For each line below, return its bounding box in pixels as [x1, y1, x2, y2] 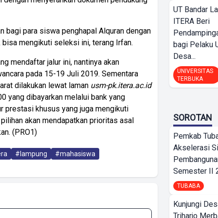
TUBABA [177, 182, 200, 189]
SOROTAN [173, 112, 212, 123]
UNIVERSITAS [177, 68, 213, 74]
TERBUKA [177, 75, 203, 82]
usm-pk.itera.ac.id [91, 81, 151, 90]
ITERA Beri [173, 17, 210, 26]
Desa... [173, 52, 196, 61]
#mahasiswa [55, 150, 95, 158]
